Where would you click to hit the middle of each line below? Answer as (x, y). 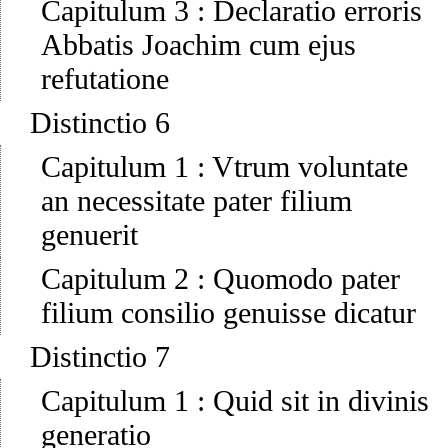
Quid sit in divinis (321, 401)
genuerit (89, 235)
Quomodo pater (306, 279)
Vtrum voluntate (310, 167)
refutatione (105, 79)
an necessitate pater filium (196, 201)
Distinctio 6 (100, 123)
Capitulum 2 (115, 279)
